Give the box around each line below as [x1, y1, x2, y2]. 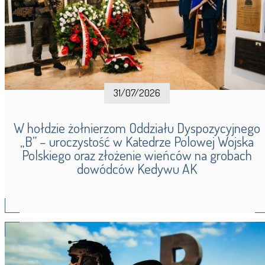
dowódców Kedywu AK [77, 159, 197, 177]
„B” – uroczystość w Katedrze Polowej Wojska [20, 132, 254, 150]
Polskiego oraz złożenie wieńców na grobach [22, 146, 252, 164]
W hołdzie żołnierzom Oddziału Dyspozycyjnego [14, 118, 260, 137]
